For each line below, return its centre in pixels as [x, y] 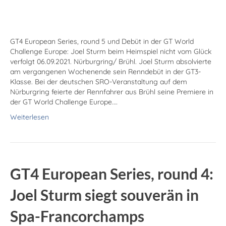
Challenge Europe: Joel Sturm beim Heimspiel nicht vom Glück [111, 52]
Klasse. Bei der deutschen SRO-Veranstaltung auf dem [99, 82]
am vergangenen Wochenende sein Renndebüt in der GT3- [105, 72]
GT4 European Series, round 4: [112, 174]
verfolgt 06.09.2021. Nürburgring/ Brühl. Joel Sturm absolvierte [111, 62]
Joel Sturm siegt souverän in [104, 195]
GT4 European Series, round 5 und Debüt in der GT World [102, 42]
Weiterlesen [30, 117]
